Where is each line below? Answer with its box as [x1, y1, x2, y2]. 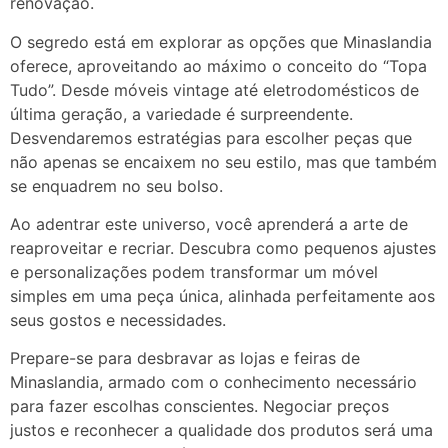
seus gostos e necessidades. [10, 310, 226, 331]
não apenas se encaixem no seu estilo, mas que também [10, 151, 437, 172]
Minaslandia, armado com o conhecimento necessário [10, 372, 417, 393]
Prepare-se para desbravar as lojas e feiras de [10, 348, 360, 369]
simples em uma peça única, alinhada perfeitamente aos [10, 286, 435, 307]
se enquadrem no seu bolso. [10, 175, 223, 196]
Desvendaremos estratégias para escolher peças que [10, 127, 412, 148]
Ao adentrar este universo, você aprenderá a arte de [10, 214, 408, 235]
